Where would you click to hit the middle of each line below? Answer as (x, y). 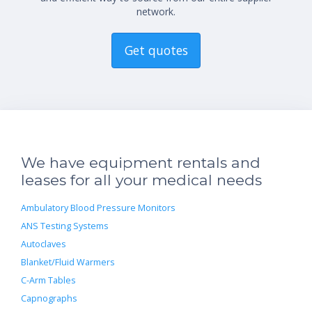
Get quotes (156, 50)
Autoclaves (44, 244)
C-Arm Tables (48, 280)
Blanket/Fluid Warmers (68, 262)
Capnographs (49, 298)
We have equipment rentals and (141, 162)
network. (156, 11)
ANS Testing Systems (65, 226)
